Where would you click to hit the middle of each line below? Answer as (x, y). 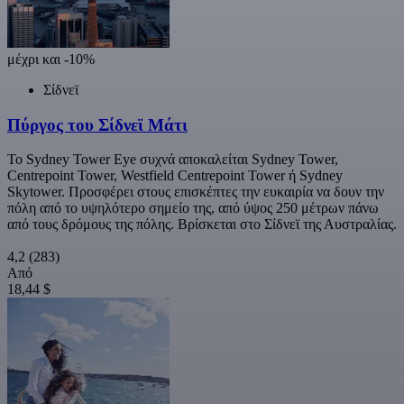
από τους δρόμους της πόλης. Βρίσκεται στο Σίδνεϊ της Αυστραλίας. (202, 225)
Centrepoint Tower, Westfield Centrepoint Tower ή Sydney (175, 176)
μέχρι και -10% (51, 59)
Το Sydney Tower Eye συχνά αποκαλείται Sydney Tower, (173, 160)
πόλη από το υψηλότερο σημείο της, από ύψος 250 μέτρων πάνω (193, 208)
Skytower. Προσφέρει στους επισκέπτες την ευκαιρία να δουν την (196, 192)
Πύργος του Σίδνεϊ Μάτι (97, 124)
